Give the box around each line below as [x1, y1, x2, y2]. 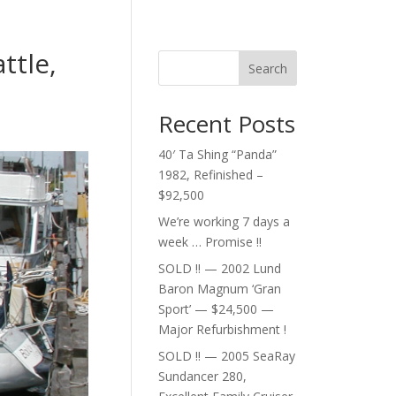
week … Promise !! [158, 233, 263, 250]
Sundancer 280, [158, 368, 247, 385]
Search [248, 59, 288, 77]
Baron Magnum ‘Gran [158, 280, 282, 297]
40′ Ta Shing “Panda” [158, 146, 278, 163]
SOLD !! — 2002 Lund [158, 260, 282, 277]
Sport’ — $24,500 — [158, 301, 275, 317]
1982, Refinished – [158, 166, 264, 183]
